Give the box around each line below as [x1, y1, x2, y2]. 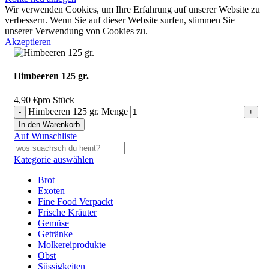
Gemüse [38, 217, 69, 228]
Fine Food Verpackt [38, 196, 113, 207]
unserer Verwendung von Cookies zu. [5, 26, 148, 36]
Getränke [38, 228, 73, 239]
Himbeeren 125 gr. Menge [28, 106, 128, 116]
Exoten [38, 185, 65, 196]
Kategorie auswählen [14, 154, 94, 165]
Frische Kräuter [38, 207, 97, 217]
